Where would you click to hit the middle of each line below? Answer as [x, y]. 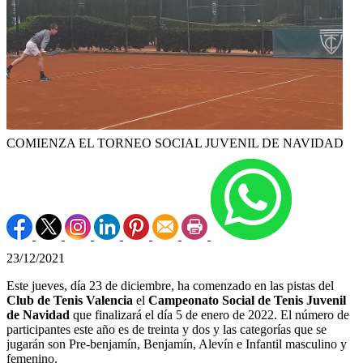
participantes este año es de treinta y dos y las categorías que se [167, 330]
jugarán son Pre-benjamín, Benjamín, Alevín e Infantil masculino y [177, 344]
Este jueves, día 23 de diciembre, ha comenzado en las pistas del [170, 286]
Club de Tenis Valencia [70, 301]
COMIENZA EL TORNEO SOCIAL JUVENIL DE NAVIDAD [175, 143]
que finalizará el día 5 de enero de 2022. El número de [209, 315]
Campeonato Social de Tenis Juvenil [247, 301]
